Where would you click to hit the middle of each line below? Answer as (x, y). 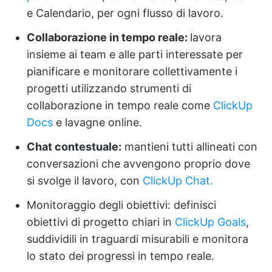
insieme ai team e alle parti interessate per (135, 54)
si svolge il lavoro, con (85, 180)
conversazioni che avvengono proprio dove (138, 163)
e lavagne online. (97, 122)
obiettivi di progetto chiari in (101, 222)
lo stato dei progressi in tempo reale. (121, 256)
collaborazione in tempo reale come (120, 105)
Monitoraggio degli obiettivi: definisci (121, 205)
